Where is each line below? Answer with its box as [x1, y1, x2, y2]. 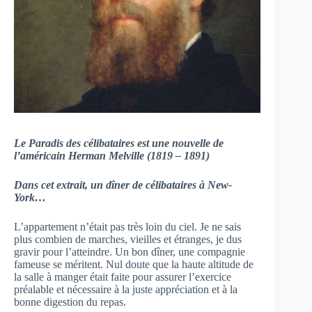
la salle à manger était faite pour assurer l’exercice [14, 271, 231, 283]
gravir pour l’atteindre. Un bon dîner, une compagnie [14, 246, 245, 258]
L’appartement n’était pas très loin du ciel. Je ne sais [14, 221, 241, 233]
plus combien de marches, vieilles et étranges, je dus [14, 233, 242, 246]
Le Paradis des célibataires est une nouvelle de [14, 137, 224, 150]
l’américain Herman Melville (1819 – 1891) [14, 150, 210, 162]
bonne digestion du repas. [14, 296, 126, 309]
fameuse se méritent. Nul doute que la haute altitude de [14, 258, 253, 271]
